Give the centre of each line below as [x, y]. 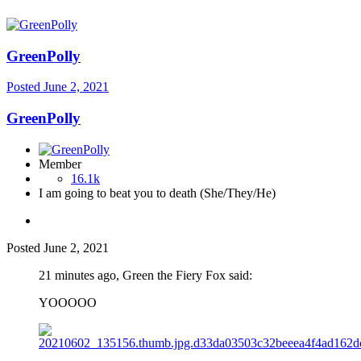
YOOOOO [68, 302]
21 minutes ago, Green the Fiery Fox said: [145, 275]
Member [60, 164]
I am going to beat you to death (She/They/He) [157, 193]
